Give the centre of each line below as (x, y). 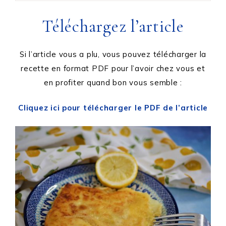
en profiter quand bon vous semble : (113, 83)
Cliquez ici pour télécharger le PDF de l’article (113, 108)
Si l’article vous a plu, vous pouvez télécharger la (113, 54)
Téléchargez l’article (113, 27)
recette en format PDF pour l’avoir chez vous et (113, 69)
